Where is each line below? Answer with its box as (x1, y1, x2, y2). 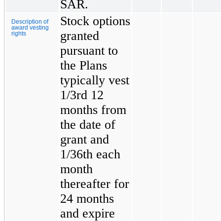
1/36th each (60, 147, 120, 161)
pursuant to (60, 43, 118, 58)
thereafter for (60, 176, 129, 191)
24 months (60, 191, 114, 206)
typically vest (60, 73, 129, 87)
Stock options (60, 13, 130, 28)
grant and (60, 132, 109, 147)
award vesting (11, 24, 49, 31)
